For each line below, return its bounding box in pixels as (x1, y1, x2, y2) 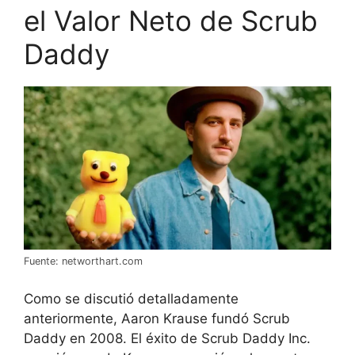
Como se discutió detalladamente (24, 290, 239, 307)
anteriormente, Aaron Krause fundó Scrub (24, 310, 290, 326)
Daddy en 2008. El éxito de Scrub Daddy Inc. (24, 330, 311, 346)
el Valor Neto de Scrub (24, 3, 318, 37)
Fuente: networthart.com (24, 255, 143, 268)
